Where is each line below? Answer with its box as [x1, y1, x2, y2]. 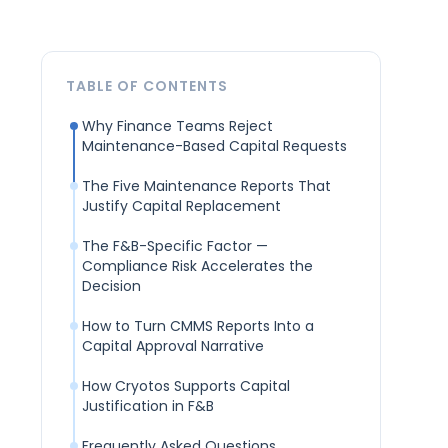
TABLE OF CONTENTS [65, 76, 228, 97]
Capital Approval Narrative [81, 336, 264, 357]
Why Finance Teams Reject [81, 116, 273, 137]
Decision [81, 276, 141, 297]
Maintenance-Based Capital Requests [81, 136, 347, 157]
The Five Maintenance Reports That [81, 176, 331, 197]
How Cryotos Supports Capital [81, 376, 290, 397]
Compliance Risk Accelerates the [81, 256, 313, 277]
